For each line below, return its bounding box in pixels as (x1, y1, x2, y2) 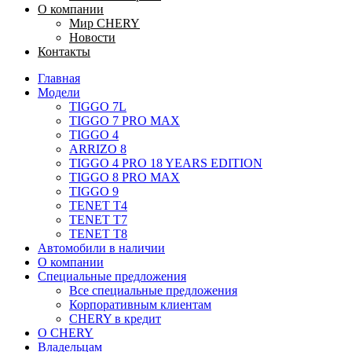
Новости (69, 30, 115, 44)
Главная (38, 71, 80, 85)
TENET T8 (69, 226, 127, 240)
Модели (38, 85, 80, 99)
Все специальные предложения (69, 283, 237, 297)
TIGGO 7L (69, 99, 126, 113)
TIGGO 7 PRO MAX (69, 113, 180, 127)
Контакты (38, 44, 90, 58)
